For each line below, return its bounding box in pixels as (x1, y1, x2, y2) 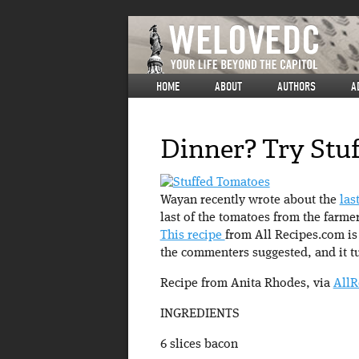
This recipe (159, 229, 225, 243)
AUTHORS (277, 79, 316, 94)
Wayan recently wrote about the (159, 194, 340, 208)
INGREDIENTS (159, 308, 240, 321)
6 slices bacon (159, 338, 238, 352)
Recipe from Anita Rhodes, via (159, 277, 333, 291)
